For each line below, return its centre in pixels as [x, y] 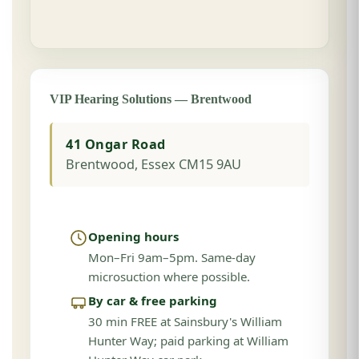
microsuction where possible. [169, 277]
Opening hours [134, 237]
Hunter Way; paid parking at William [189, 341]
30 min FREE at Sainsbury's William [186, 322]
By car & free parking [153, 301]
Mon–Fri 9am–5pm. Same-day [172, 258]
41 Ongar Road [116, 144]
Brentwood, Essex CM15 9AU [154, 164]
